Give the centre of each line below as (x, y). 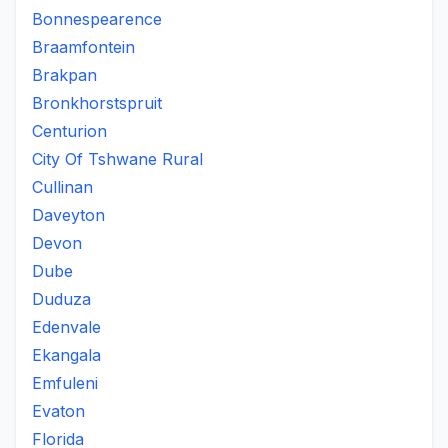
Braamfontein (83, 47)
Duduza (61, 299)
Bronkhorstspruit (97, 103)
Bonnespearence (97, 19)
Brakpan (64, 75)
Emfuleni (65, 383)
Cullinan (62, 187)
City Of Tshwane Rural (117, 159)
